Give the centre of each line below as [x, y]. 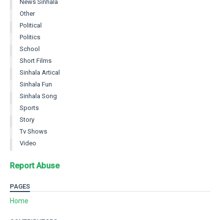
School [30, 49]
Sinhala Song [38, 96]
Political [31, 26]
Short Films [36, 61]
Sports [29, 108]
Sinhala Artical [40, 73]
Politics [30, 37]
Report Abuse [35, 166]
